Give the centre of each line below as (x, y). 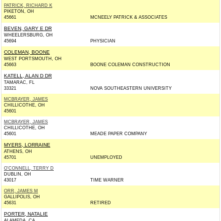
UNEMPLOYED (106, 157)
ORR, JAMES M (21, 191)
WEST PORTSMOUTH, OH (33, 59)
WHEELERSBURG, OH (28, 35)
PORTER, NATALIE (26, 214)
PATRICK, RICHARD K (28, 5)
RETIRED (101, 203)
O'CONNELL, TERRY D (29, 168)
